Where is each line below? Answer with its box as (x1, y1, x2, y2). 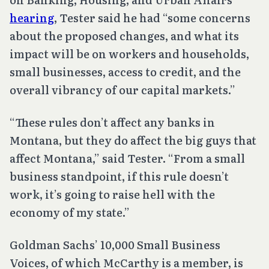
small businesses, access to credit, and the (10, 63, 241, 80)
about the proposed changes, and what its (10, 27, 239, 44)
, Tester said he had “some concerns (54, 9, 250, 26)
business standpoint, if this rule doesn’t (10, 168, 229, 184)
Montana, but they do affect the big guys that (10, 131, 256, 148)
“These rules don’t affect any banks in (10, 113, 215, 130)
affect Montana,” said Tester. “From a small (10, 150, 245, 166)
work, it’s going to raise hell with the (10, 186, 215, 202)
